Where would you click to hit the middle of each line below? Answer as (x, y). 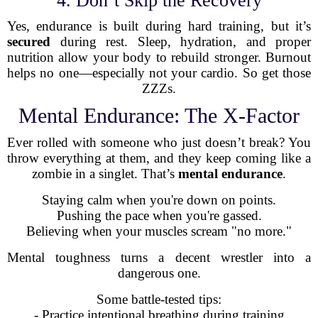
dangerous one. (159, 273)
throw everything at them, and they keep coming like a (159, 158)
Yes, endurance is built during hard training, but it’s (159, 26)
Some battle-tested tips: (159, 299)
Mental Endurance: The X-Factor (159, 115)
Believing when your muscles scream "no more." (159, 231)
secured (29, 42)
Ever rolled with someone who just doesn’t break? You (159, 142)
